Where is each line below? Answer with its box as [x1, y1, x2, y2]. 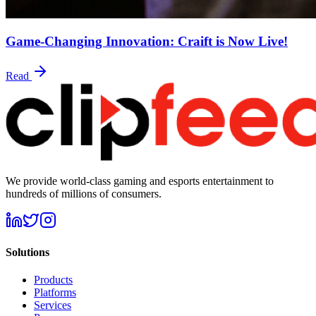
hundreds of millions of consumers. [6, 187, 162, 200]
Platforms [34, 286, 76, 299]
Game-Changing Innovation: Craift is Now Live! [6, 34, 288, 49]
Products [34, 274, 73, 286]
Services [34, 299, 71, 312]
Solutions [6, 246, 49, 259]
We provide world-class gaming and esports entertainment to [6, 174, 274, 187]
